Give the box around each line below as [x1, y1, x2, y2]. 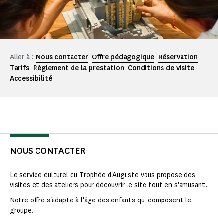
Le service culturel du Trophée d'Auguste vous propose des [10, 170, 195, 180]
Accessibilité [10, 74, 52, 84]
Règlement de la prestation [33, 63, 124, 73]
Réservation [158, 53, 198, 62]
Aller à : [10, 53, 34, 62]
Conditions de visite [128, 63, 194, 73]
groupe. [10, 206, 34, 216]
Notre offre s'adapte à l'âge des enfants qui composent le [10, 196, 191, 205]
